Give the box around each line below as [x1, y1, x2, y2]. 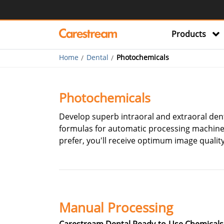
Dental [86, 52, 108, 62]
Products [171, 28, 206, 39]
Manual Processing [59, 199, 173, 216]
